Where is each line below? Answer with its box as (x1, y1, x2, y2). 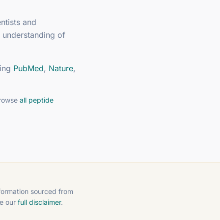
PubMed (13, 63, 44, 73)
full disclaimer (18, 198, 61, 206)
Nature (49, 63, 73, 73)
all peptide (20, 96, 54, 104)
